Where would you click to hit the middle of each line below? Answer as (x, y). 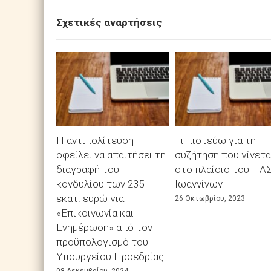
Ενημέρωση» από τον (104, 228)
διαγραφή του (88, 170)
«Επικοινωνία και (95, 213)
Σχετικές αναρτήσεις (109, 23)
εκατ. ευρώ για (90, 199)
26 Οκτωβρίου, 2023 (210, 199)
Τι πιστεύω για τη (215, 141)
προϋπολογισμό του (102, 242)
